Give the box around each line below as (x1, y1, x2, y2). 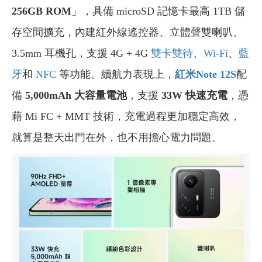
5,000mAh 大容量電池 (25, 89, 127, 101)
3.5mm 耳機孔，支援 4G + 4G (12, 47, 151, 59)
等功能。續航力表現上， (56, 68, 175, 80)
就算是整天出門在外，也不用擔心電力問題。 (12, 131, 222, 143)
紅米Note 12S (175, 68, 236, 80)
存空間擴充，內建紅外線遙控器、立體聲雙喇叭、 (12, 26, 243, 38)
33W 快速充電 (158, 89, 227, 101)
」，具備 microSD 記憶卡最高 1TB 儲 (71, 5, 245, 17)
